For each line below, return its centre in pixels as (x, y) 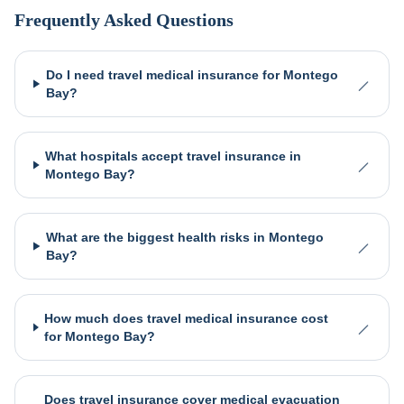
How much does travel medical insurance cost (187, 318)
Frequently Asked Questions (124, 20)
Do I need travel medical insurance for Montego (192, 75)
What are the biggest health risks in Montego (185, 237)
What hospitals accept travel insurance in (174, 156)
